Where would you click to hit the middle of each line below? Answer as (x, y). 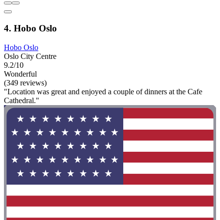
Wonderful (20, 74)
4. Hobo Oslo (30, 28)
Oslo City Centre (30, 56)
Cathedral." (22, 100)
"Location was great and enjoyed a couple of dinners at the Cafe (103, 91)
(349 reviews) (25, 82)
